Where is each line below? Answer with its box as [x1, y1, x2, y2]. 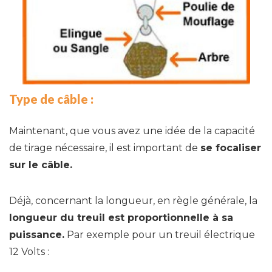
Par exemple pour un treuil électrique [64, 229, 255, 241]
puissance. [9, 229, 64, 241]
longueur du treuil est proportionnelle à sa [9, 212, 233, 224]
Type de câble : [9, 92, 93, 107]
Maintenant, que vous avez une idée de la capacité [9, 125, 255, 137]
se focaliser [200, 142, 261, 154]
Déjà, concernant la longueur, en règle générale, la [9, 195, 257, 207]
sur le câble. [9, 159, 72, 171]
